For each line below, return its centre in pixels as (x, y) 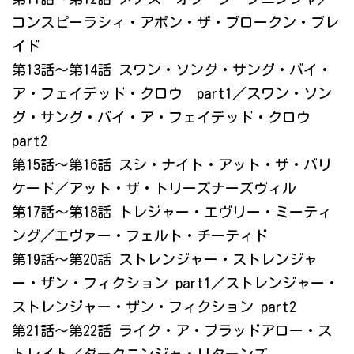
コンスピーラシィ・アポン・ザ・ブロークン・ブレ (175, 23)
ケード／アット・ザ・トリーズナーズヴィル (154, 188)
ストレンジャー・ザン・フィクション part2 (154, 307)
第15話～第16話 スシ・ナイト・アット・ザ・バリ (172, 165)
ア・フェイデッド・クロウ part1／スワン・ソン (172, 94)
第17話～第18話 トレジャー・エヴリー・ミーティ (172, 212)
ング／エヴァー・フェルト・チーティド (140, 236)
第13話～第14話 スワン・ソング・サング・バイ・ (172, 70)
